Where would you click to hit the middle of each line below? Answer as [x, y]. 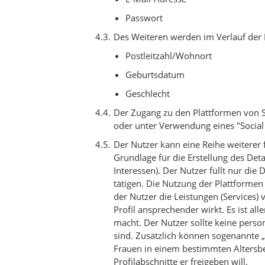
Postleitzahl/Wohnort [169, 56]
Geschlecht [148, 93]
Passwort [144, 18]
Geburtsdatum [155, 75]
